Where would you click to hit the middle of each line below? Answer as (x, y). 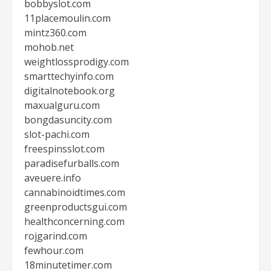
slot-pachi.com (57, 134)
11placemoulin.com (67, 18)
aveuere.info (53, 178)
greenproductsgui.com (76, 207)
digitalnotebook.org (70, 91)
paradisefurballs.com (72, 163)
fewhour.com (54, 250)
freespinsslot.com (64, 149)
